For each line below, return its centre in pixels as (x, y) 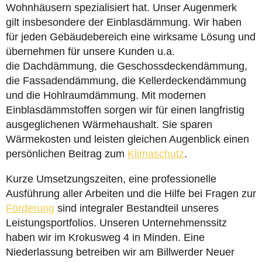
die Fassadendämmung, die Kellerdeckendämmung (126, 81)
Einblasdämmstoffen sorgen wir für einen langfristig (125, 110)
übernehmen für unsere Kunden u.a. (90, 51)
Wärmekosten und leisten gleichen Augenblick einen (127, 139)
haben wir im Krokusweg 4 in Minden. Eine (105, 237)
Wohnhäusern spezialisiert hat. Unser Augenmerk (121, 8)
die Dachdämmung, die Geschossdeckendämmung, (127, 66)
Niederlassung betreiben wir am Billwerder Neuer (120, 252)
